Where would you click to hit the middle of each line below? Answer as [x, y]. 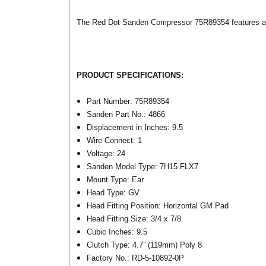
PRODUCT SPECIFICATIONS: [130, 75]
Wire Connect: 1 [115, 141]
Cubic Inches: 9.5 [117, 232]
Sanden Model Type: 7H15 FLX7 [143, 167]
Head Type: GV [113, 193]
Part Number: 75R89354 [128, 102]
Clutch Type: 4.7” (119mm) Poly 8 [145, 245]
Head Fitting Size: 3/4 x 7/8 [134, 219]
